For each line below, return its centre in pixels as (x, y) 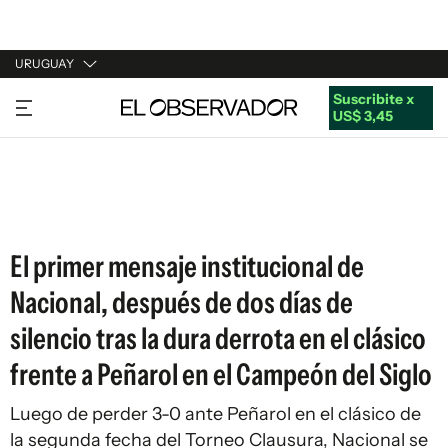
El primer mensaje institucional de (187, 266)
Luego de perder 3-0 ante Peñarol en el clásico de (215, 414)
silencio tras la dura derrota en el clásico (218, 338)
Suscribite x (373, 98)
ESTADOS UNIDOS (76, 215)
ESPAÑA (42, 177)
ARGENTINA (56, 139)
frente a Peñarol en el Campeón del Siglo (221, 374)
